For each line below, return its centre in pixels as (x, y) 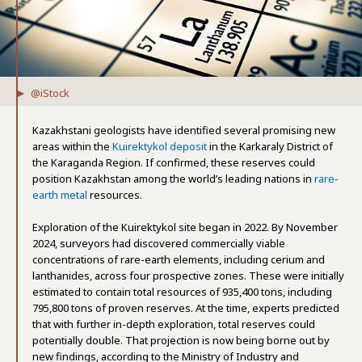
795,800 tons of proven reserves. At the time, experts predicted (186, 308)
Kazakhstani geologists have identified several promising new (184, 130)
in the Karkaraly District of (270, 146)
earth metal (60, 195)
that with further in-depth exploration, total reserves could (174, 324)
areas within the (72, 146)
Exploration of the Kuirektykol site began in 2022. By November (185, 227)
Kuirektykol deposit (160, 146)
